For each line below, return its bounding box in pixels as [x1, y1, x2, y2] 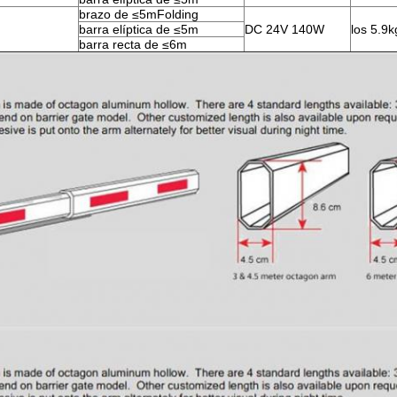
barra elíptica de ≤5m [79, 22, 198, 37]
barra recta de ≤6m [79, 37, 187, 52]
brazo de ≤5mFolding [79, 7, 198, 22]
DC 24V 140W [245, 22, 324, 37]
